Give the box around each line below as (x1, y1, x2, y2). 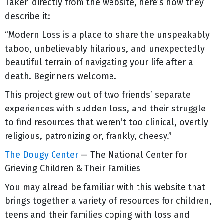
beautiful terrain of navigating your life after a (5, 57, 193, 68)
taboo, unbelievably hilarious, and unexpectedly (5, 43, 205, 54)
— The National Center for (78, 149, 187, 160)
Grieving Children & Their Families (5, 163, 140, 174)
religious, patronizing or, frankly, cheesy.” (5, 131, 172, 141)
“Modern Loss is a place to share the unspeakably (5, 29, 210, 40)
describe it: (5, 11, 50, 22)
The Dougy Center (5, 149, 78, 160)
